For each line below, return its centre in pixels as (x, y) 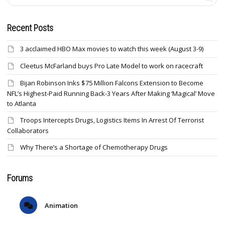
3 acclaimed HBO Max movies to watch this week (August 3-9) (112, 49)
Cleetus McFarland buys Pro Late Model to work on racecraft (111, 66)
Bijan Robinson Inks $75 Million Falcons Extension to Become (112, 83)
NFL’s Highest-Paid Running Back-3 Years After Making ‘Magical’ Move (111, 94)
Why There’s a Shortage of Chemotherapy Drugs (94, 147)
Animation (61, 206)
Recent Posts (30, 28)
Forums (20, 178)
